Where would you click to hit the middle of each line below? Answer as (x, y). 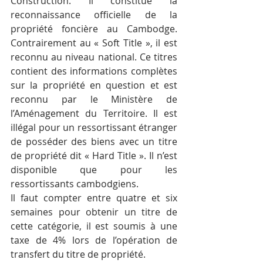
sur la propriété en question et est (94, 85)
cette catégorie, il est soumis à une (94, 226)
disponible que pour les (94, 170)
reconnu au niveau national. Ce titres (94, 57)
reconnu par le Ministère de (94, 100)
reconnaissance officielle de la (94, 15)
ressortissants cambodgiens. (75, 184)
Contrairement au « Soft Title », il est (94, 43)
